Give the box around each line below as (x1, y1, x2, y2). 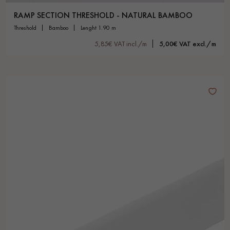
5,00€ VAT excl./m (159, 39, 216, 48)
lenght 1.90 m (83, 23, 116, 32)
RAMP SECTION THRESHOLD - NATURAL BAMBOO (14, 9, 193, 21)
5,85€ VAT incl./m (94, 39, 147, 48)
